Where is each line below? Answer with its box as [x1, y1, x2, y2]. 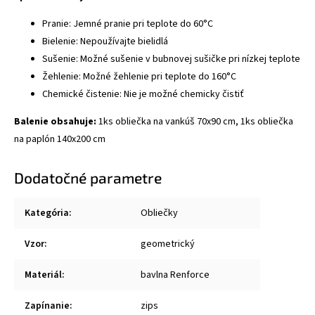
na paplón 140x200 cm [14, 131, 105, 146]
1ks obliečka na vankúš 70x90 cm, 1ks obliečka [96, 114, 293, 129]
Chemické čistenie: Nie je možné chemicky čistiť [42, 86, 244, 101]
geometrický [141, 236, 195, 251]
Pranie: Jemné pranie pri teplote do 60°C [42, 16, 213, 31]
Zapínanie [25, 298, 70, 313]
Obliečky [141, 205, 178, 220]
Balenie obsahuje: [14, 114, 96, 129]
